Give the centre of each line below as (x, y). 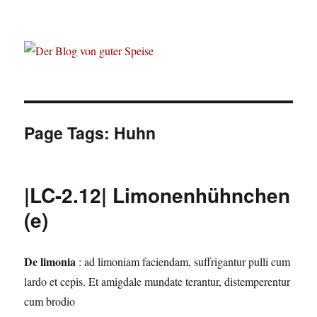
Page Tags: (69, 133)
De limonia (50, 262)
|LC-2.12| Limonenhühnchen (157, 195)
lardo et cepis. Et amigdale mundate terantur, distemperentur (157, 282)
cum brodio (50, 301)
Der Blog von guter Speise (126, 39)
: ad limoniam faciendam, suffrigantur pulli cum (183, 262)
